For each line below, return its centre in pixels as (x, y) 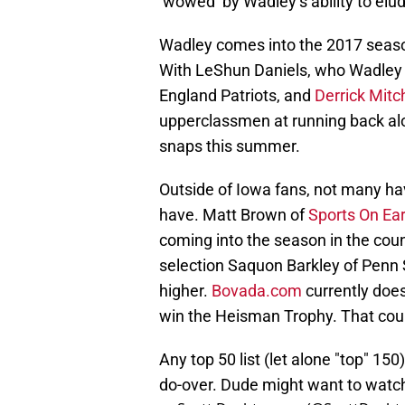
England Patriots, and (237, 96)
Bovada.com (259, 291)
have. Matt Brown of (234, 215)
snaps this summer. (230, 146)
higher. (185, 291)
